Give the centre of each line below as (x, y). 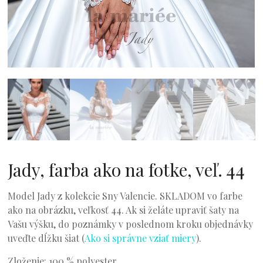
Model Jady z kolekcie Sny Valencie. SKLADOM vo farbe (125, 196)
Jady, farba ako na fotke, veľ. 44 (127, 170)
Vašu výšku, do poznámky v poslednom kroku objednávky (131, 224)
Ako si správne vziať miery (141, 238)
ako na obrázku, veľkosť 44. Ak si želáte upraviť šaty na (124, 210)
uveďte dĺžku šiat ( (46, 238)
